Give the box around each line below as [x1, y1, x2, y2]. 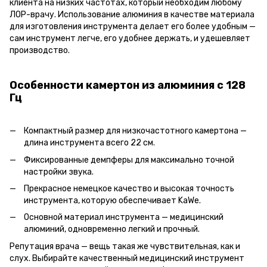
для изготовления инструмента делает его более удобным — [10, 21, 256, 32]
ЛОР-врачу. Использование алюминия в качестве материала [10, 9, 254, 20]
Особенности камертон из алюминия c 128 [10, 78, 246, 92]
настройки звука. [24, 166, 94, 177]
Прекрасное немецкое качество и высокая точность [24, 183, 234, 194]
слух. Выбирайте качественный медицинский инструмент [10, 253, 244, 263]
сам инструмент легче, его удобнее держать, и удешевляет [10, 33, 250, 44]
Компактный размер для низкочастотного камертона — [24, 126, 247, 136]
